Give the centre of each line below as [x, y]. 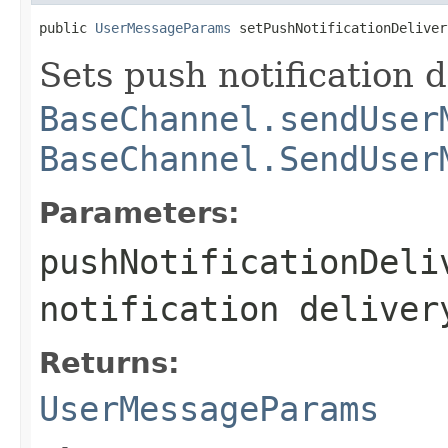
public [67, 27]
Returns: [109, 362]
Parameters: [139, 212]
